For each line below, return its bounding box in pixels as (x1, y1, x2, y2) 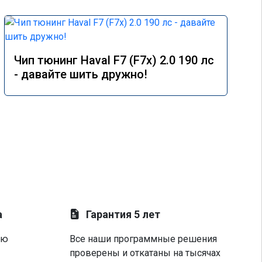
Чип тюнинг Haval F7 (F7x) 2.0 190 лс (14, 53, 214, 67)
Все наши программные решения (70, 233, 218, 244)
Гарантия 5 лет (86, 208, 161, 220)
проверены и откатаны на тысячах (70, 247, 221, 258)
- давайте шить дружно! (14, 67, 147, 81)
